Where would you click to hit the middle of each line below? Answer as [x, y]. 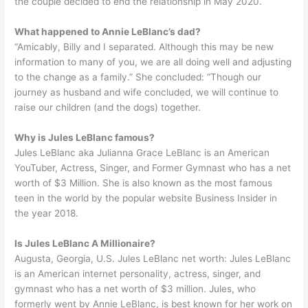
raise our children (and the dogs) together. [108, 107]
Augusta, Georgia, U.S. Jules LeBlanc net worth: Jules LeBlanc [153, 258]
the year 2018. [47, 213]
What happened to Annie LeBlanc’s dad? [108, 31]
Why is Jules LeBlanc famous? [85, 137]
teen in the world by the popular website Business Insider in [146, 198]
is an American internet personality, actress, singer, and [138, 273]
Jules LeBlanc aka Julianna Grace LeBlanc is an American [142, 152]
